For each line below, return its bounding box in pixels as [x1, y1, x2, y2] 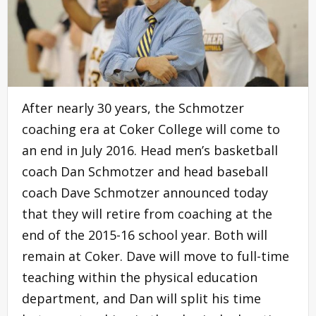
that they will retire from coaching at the [22, 205, 272, 222]
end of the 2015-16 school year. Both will [22, 226, 267, 243]
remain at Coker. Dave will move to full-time [22, 247, 289, 265]
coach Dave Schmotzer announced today [22, 183, 268, 201]
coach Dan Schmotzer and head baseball [22, 162, 268, 180]
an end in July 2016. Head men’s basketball [22, 141, 278, 159]
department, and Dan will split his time [22, 289, 261, 307]
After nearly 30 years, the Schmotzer [22, 99, 244, 116]
